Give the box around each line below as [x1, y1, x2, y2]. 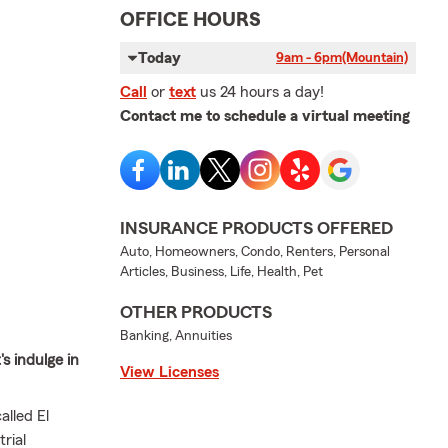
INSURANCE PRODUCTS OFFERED [120, 219, 393, 238]
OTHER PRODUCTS [120, 303, 272, 322]
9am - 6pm [276, 51, 342, 66]
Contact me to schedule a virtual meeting [120, 108, 410, 125]
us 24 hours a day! [200, 84, 324, 101]
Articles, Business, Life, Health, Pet [120, 265, 323, 280]
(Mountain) [342, 51, 408, 66]
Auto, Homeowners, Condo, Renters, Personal [120, 245, 390, 260]
